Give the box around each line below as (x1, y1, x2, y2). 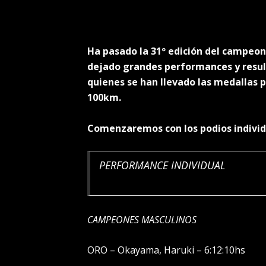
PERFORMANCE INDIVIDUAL (96, 158, 225, 173)
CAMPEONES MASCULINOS (87, 213, 197, 226)
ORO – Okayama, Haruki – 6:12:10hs (87, 243, 245, 257)
